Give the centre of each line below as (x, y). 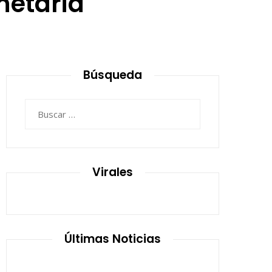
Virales (113, 172)
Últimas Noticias (113, 239)
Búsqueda (113, 75)
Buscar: (39, 106)
